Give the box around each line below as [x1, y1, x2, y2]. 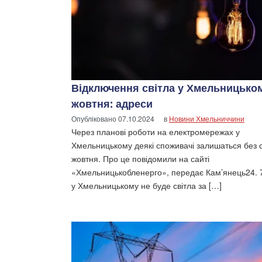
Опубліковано [71, 113, 118, 124]
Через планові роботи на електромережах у [71, 126, 240, 138]
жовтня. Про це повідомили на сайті [71, 153, 209, 165]
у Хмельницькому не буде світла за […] [71, 180, 222, 192]
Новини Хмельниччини [169, 113, 244, 124]
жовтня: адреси [71, 96, 153, 111]
